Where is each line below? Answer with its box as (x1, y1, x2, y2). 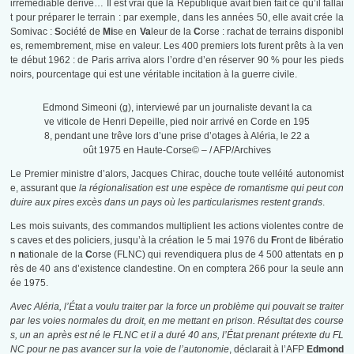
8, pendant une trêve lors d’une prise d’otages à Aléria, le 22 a (44, 130, 310, 142)
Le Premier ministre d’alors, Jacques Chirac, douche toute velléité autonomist (10, 168, 344, 180)
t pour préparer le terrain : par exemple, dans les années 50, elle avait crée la (10, 12, 344, 24)
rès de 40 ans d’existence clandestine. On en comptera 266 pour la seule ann (10, 263, 344, 275)
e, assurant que (10, 183, 80, 194)
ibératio (311, 235, 344, 247)
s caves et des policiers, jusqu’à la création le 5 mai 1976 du (10, 235, 271, 247)
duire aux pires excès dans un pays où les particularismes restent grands (10, 197, 323, 209)
